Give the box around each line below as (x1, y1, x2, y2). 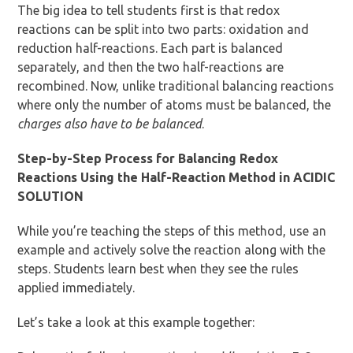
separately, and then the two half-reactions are (17, 60, 284, 75)
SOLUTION (17, 189, 84, 204)
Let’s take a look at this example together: (17, 315, 255, 330)
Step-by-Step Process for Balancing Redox (17, 151, 279, 166)
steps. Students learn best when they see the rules (17, 262, 299, 277)
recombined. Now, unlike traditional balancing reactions (17, 79, 335, 94)
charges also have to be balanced (17, 117, 203, 132)
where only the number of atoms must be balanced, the (17, 98, 332, 113)
